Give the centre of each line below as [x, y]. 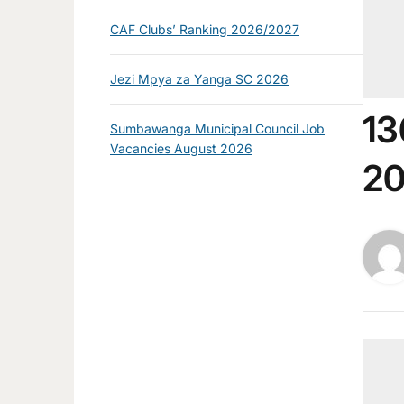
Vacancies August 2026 [181, 148]
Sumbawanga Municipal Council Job [217, 129]
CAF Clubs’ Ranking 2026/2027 [205, 29]
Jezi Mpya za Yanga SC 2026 [199, 79]
